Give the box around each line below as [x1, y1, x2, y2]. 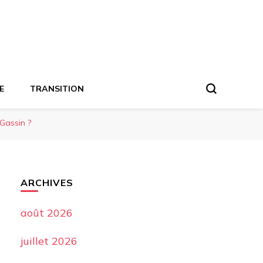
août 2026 [20, 206, 73, 220]
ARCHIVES [20, 177, 73, 188]
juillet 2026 [20, 234, 77, 248]
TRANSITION [30, 83, 84, 94]
